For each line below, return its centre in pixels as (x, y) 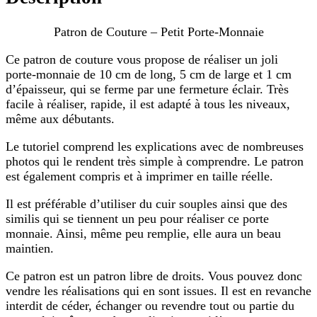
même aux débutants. (60, 119)
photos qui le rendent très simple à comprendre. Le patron (155, 161)
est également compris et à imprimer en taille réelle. (139, 176)
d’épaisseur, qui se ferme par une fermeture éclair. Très (147, 89)
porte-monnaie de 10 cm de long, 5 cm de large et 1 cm (149, 74)
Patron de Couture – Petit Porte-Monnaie (158, 31)
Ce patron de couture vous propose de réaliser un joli (142, 59)
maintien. (30, 248)
